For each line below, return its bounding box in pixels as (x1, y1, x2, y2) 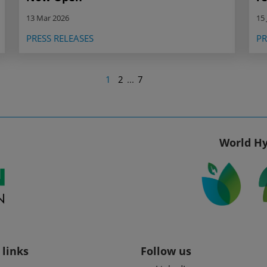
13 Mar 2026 (26, 13, 69, 24)
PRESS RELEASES (26, 32, 94, 45)
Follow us (141, 243, 191, 258)
